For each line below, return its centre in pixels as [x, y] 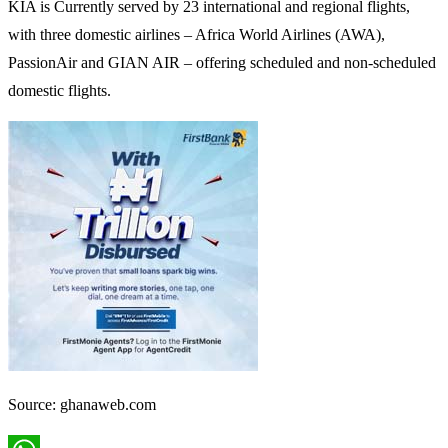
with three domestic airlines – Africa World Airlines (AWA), [196, 34]
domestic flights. [59, 90]
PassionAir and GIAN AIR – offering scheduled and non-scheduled [222, 62]
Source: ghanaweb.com [82, 404]
